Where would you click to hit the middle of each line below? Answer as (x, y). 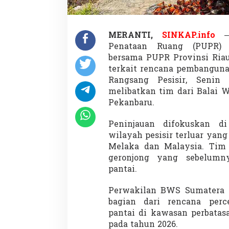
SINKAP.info (188, 36)
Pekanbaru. (131, 104)
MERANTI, (135, 36)
